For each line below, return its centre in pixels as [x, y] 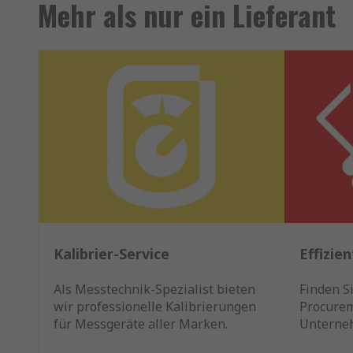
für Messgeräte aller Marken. [141, 324]
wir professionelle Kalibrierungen [155, 307]
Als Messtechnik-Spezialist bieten [154, 290]
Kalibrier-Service [111, 254]
